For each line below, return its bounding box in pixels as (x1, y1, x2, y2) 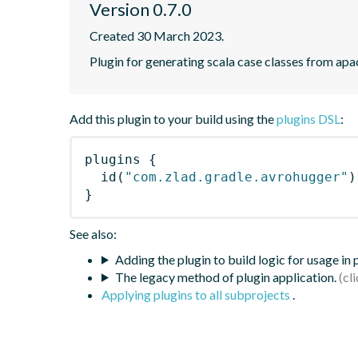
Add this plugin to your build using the (70, 110, 276, 126)
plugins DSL (276, 110, 340, 126)
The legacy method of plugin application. (114, 268, 336, 284)
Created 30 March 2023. (89, 27, 224, 43)
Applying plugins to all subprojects (101, 286, 292, 302)
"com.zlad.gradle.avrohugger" (125, 169, 348, 185)
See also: (70, 225, 117, 241)
